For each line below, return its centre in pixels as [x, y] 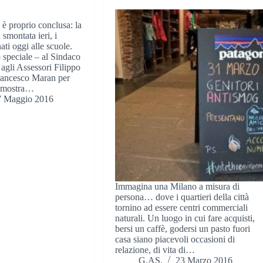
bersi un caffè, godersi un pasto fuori [183, 228]
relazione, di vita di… [155, 249]
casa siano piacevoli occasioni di [175, 239]
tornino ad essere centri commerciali [182, 207]
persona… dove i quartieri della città [182, 197]
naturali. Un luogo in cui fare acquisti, [185, 218]
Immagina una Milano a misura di [178, 186]
